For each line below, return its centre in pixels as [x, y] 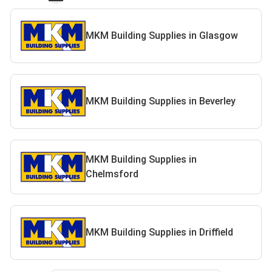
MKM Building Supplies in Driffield [160, 232]
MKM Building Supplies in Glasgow [162, 36]
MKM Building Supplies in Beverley [161, 101]
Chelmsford [112, 174]
